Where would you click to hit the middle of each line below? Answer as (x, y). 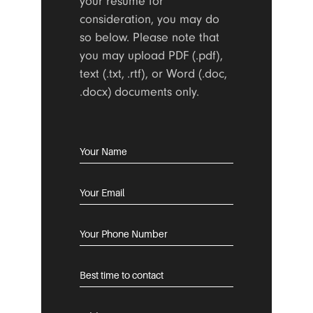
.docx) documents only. (139, 92)
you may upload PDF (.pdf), (151, 55)
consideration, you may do (150, 19)
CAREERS (101, 144)
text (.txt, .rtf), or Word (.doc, (153, 73)
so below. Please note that (150, 37)
